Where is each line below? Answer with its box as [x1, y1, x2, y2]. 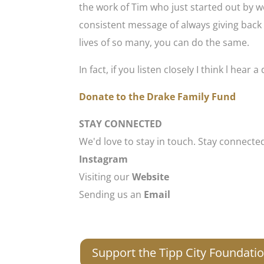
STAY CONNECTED [79, 117, 163, 130]
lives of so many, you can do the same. [79, 35, 250, 49]
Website [130, 170, 170, 183]
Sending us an [79, 187, 144, 201]
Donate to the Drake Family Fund [79, 90, 236, 103]
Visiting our [79, 170, 130, 183]
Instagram [79, 152, 128, 166]
